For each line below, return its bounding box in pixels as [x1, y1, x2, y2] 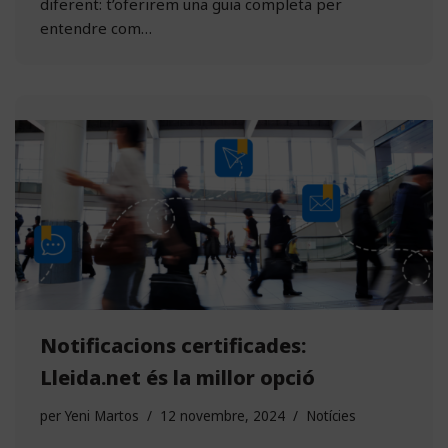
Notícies [306, 406, 356, 425]
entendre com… [40, 18, 156, 39]
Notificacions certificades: [40, 331, 306, 359]
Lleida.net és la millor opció [40, 363, 315, 391]
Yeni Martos [65, 406, 139, 425]
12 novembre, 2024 [160, 406, 285, 425]
